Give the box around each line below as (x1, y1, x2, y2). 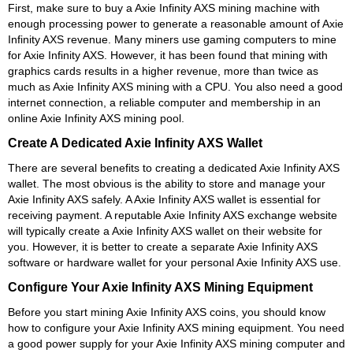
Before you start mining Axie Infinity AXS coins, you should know (8, 305, 325, 318)
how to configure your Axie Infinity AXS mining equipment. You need (8, 321, 344, 334)
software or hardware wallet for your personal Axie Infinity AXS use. (8, 255, 341, 269)
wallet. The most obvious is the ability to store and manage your (8, 176, 325, 190)
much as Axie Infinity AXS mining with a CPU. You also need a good (8, 80, 343, 93)
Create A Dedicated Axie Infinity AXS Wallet (8, 135, 262, 150)
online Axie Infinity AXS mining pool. (8, 111, 184, 124)
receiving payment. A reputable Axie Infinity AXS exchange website (8, 208, 337, 221)
